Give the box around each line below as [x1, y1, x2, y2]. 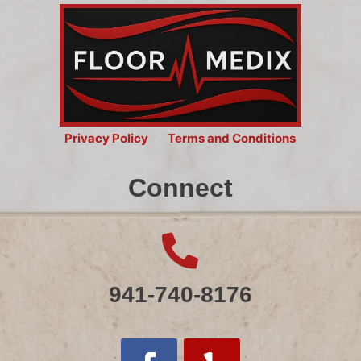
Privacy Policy [64, 130, 149, 146]
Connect [127, 172, 233, 202]
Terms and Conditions [168, 130, 297, 146]
